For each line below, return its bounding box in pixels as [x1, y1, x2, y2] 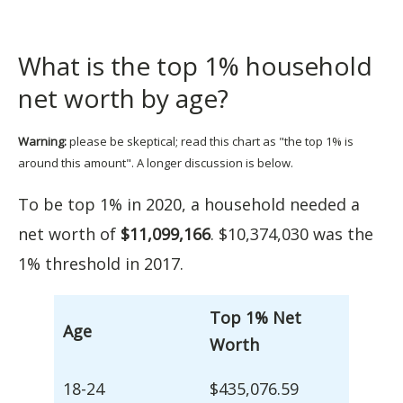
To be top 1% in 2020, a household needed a [18, 193, 360, 215]
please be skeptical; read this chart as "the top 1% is [67, 132, 354, 149]
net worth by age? [18, 80, 228, 115]
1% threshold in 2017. [18, 252, 184, 274]
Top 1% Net [210, 306, 301, 328]
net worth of [18, 222, 121, 245]
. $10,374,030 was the [210, 222, 373, 245]
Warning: [18, 132, 67, 149]
